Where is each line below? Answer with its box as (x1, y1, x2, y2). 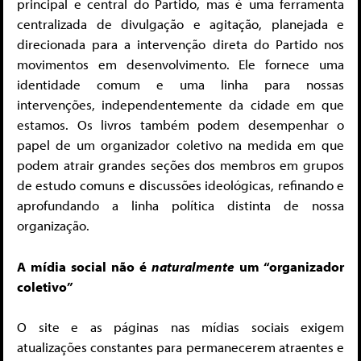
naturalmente (151, 257, 234, 275)
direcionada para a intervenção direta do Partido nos (17, 35, 344, 53)
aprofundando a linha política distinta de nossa (17, 197, 344, 214)
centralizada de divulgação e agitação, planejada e (17, 15, 344, 33)
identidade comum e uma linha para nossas (17, 76, 344, 93)
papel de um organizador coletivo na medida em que (17, 136, 344, 154)
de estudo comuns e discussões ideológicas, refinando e (17, 176, 344, 194)
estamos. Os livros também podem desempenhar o (17, 116, 344, 134)
